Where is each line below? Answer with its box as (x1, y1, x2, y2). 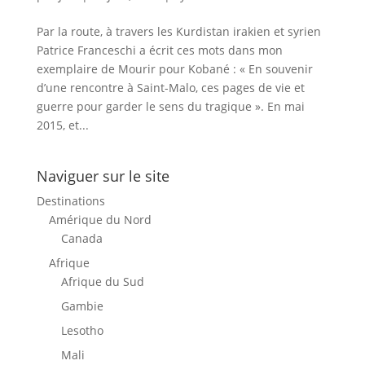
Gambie (60, 298, 103, 314)
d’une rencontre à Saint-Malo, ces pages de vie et (36, 80, 305, 95)
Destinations (36, 193, 105, 209)
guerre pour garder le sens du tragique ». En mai (36, 99, 305, 114)
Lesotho (60, 323, 103, 338)
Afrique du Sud (60, 274, 144, 289)
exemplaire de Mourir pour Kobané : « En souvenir (36, 61, 313, 77)
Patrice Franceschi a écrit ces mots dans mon (36, 42, 283, 58)
